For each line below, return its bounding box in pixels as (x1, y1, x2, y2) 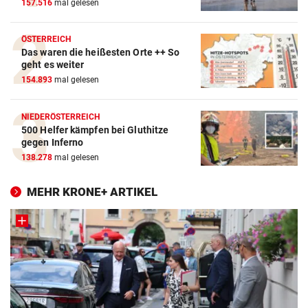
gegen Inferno (21, 137, 84, 148)
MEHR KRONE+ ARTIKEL (27, 185, 157, 199)
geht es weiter (21, 59, 85, 71)
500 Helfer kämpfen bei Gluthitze (21, 124, 169, 136)
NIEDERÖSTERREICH (21, 112, 100, 122)
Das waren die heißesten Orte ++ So (21, 47, 180, 58)
